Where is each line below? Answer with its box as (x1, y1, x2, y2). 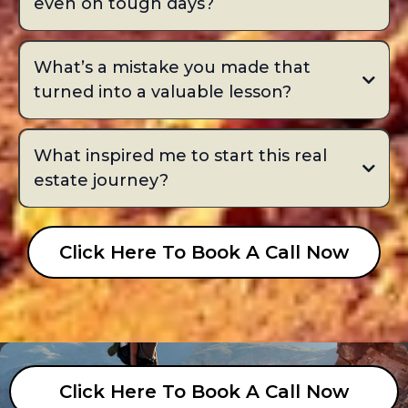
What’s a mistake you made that (33, 56, 311, 77)
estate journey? (33, 169, 168, 190)
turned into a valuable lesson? (33, 81, 291, 102)
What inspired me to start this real (33, 145, 327, 166)
